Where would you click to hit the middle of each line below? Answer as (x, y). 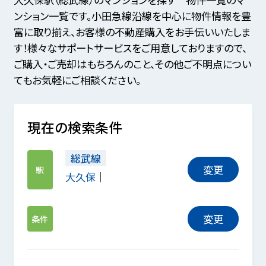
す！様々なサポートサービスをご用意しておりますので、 (130, 47)
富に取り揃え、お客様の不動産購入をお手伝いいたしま (132, 31)
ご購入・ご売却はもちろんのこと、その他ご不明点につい (132, 64)
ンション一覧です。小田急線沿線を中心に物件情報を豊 (132, 15)
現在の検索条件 (75, 127)
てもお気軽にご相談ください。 (77, 80)
